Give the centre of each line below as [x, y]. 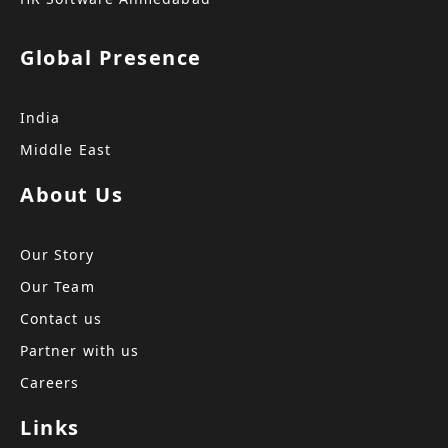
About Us [71, 194]
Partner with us [80, 350]
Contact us [61, 318]
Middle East [65, 149]
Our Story [57, 254]
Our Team [57, 286]
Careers [50, 382]
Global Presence [111, 57]
